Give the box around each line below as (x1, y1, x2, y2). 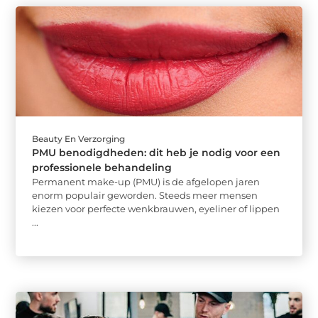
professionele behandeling (32, 161, 172, 175)
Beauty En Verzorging (32, 133, 126, 145)
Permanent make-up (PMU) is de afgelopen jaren (32, 176, 261, 188)
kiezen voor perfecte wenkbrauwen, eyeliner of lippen (32, 203, 280, 215)
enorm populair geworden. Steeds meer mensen (32, 190, 258, 202)
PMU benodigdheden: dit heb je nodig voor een (32, 146, 281, 160)
